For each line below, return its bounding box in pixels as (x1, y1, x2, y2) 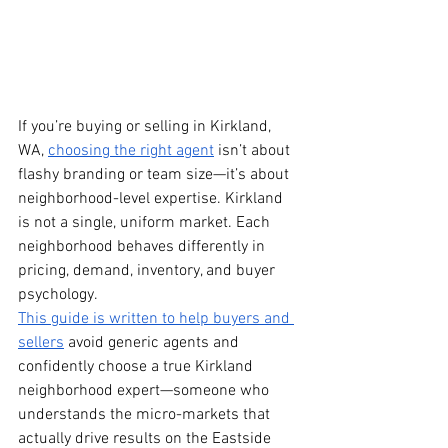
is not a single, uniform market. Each (18, 213, 274, 234)
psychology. (18, 285, 98, 306)
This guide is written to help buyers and (18, 309, 294, 330)
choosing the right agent (48, 141, 214, 162)
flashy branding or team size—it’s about (18, 165, 293, 186)
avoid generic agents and (64, 333, 243, 354)
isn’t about (214, 141, 294, 162)
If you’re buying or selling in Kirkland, (18, 117, 275, 138)
